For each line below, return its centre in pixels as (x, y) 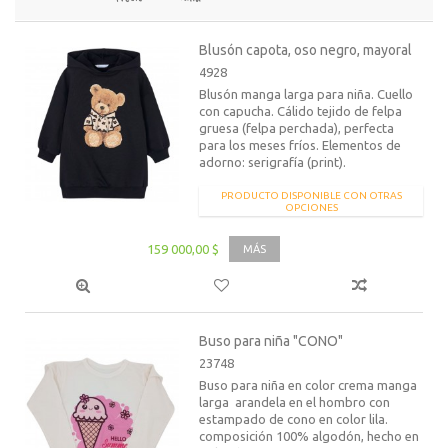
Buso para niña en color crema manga (308, 385)
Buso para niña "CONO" (271, 341)
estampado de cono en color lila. (294, 419)
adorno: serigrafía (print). (273, 162)
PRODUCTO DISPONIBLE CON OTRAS (311, 195)
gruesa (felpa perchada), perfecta (297, 128)
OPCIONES (311, 207)
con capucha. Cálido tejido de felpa (301, 111)
